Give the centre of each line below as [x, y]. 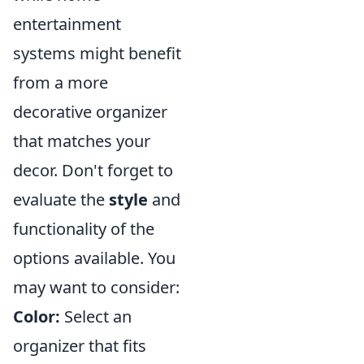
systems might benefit [97, 54]
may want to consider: [96, 288]
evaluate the [61, 200]
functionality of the [84, 229]
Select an [96, 317]
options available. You [94, 258]
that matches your [82, 141]
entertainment [67, 24]
